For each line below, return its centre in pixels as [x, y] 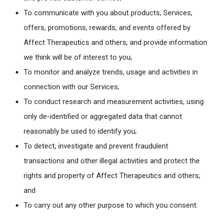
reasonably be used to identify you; [80, 131]
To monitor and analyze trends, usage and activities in [111, 72]
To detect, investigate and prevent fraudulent [96, 146]
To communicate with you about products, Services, [108, 13]
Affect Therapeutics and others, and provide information [115, 43]
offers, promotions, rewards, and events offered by [107, 28]
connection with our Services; [72, 87]
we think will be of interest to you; [78, 57]
